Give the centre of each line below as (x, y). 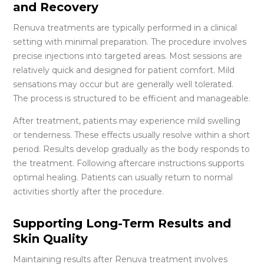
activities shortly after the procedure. (89, 191)
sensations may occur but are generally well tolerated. (123, 84)
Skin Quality (52, 238)
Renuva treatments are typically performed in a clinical (125, 27)
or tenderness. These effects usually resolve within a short (132, 135)
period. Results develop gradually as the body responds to (132, 149)
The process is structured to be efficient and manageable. (132, 98)
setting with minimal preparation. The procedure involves (130, 42)
